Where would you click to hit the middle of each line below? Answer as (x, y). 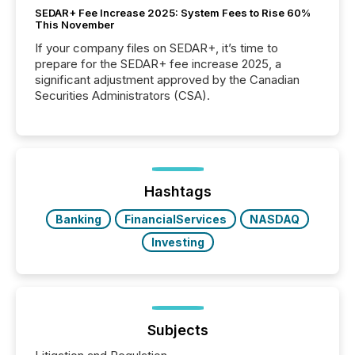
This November (74, 25)
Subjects (177, 330)
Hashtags (177, 191)
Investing (177, 242)
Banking (78, 219)
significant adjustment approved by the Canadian (167, 80)
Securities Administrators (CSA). (122, 95)
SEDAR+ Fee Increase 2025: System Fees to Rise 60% (173, 13)
